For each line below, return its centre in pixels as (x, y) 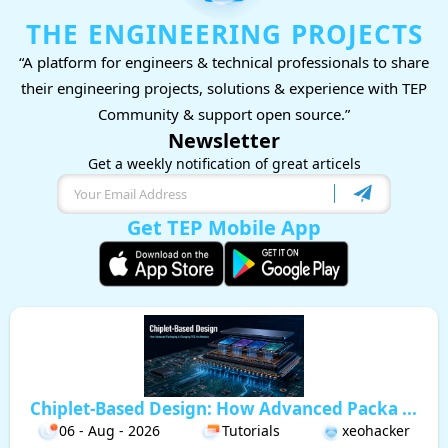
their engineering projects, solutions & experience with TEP (224, 87)
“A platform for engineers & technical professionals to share (224, 61)
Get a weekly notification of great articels (224, 163)
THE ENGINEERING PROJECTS (224, 33)
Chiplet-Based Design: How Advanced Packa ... (224, 408)
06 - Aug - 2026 (110, 430)
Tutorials (250, 430)
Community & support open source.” (224, 113)
